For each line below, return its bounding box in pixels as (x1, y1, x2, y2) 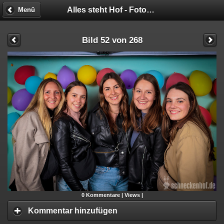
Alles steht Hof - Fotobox (146, 5, 155, 14)
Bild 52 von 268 (81, 35, 142, 44)
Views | (124, 191, 143, 198)
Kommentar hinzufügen (28, 206, 117, 215)
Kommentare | (84, 191, 124, 198)
